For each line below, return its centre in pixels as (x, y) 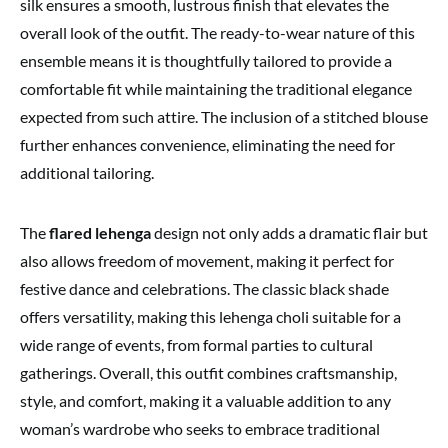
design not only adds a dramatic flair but (289, 232)
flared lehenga (100, 232)
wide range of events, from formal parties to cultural (196, 344)
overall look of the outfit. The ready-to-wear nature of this (217, 32)
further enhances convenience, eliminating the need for (207, 144)
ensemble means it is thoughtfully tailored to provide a (206, 60)
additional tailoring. (87, 172)
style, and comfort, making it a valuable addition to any (205, 400)
